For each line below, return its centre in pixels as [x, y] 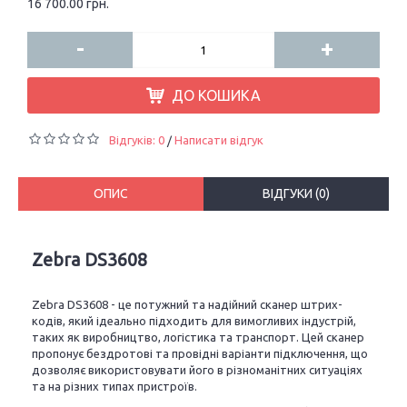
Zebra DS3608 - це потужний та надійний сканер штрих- [187, 304]
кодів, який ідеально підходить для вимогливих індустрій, [194, 321]
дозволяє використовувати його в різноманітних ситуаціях [197, 370]
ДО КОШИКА [216, 95]
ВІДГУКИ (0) [296, 194]
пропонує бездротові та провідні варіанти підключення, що [200, 353]
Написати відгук [219, 140]
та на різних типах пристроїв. [114, 386]
